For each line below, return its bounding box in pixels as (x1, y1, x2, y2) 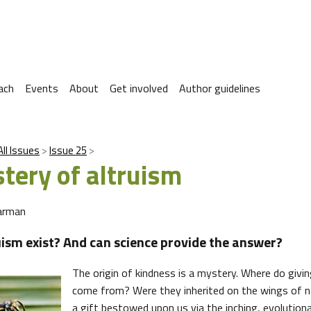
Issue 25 (49, 142, 87, 158)
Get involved (110, 80, 168, 96)
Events (25, 80, 58, 96)
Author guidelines (179, 80, 260, 96)
